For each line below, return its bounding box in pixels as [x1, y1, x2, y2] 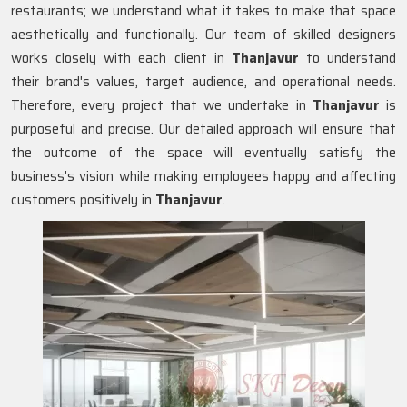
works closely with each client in [11, 47, 232, 69]
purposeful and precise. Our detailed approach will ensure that [11, 118, 396, 140]
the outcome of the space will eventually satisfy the [11, 142, 396, 164]
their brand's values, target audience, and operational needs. [11, 71, 396, 93]
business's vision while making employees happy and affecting [11, 165, 396, 187]
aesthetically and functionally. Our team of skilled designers [11, 24, 396, 45]
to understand [305, 47, 396, 69]
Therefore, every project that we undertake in [11, 94, 313, 116]
